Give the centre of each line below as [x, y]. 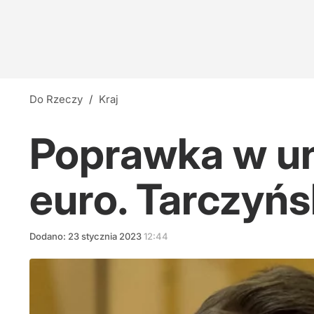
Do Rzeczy [60, 99]
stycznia [99, 236]
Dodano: [49, 236]
